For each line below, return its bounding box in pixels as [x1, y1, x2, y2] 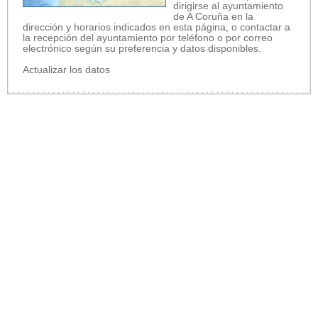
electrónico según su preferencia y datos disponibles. [23, 43, 261, 54]
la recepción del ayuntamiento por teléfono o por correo [23, 32, 273, 43]
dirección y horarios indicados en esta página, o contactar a [23, 21, 290, 33]
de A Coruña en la [173, 11, 253, 22]
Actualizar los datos [23, 64, 110, 75]
